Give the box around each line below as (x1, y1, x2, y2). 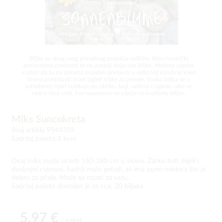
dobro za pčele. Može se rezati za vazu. (11, 174, 129, 181)
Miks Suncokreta (11, 114, 85, 124)
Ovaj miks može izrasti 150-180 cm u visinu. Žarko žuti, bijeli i (11, 158, 199, 165)
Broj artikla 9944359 (11, 127, 74, 134)
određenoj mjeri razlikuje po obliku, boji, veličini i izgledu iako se (25, 83, 192, 89)
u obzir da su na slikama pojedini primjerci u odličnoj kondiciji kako (21, 69, 196, 75)
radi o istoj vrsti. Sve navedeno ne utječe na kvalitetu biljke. (32, 90, 185, 96)
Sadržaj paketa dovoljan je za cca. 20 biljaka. (11, 183, 145, 190)
